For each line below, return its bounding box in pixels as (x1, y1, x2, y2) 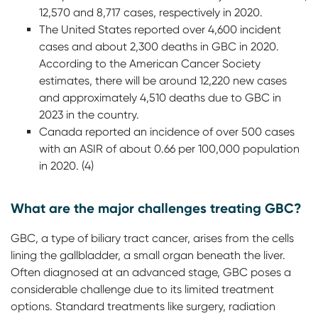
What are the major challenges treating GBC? (11, 199, 302, 216)
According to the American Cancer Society (39, 57, 261, 70)
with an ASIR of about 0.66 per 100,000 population (39, 142, 300, 155)
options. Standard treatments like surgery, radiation (11, 300, 275, 313)
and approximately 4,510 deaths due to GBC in (39, 91, 281, 104)
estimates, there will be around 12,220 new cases (39, 74, 287, 87)
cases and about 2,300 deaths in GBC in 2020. (39, 40, 279, 53)
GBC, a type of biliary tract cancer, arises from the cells (11, 231, 294, 245)
